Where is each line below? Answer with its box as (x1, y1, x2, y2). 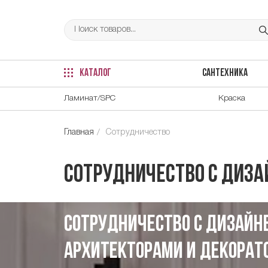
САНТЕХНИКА (202, 68, 248, 79)
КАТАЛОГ (78, 68, 111, 79)
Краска (218, 94, 245, 102)
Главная (64, 128, 94, 136)
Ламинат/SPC (64, 94, 115, 102)
